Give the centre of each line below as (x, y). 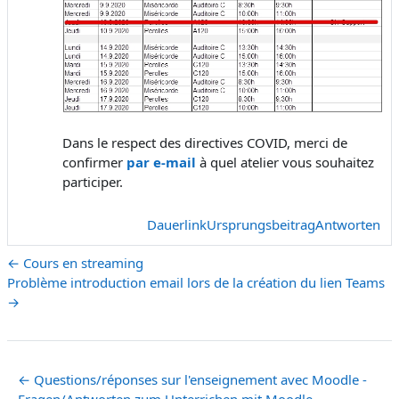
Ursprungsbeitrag (261, 224)
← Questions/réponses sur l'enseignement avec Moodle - (192, 379)
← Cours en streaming (75, 262)
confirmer (94, 162)
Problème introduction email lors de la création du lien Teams (196, 282)
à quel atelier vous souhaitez (287, 162)
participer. (93, 181)
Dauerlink (177, 224)
